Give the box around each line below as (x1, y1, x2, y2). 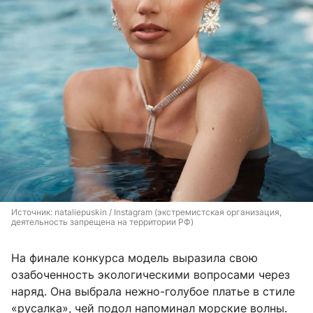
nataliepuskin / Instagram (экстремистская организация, (54, 206, 282, 217)
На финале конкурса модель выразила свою (11, 250, 258, 265)
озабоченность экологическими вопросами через (11, 267, 290, 282)
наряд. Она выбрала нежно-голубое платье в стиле (11, 284, 295, 298)
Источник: (11, 206, 54, 217)
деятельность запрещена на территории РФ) (11, 216, 194, 227)
